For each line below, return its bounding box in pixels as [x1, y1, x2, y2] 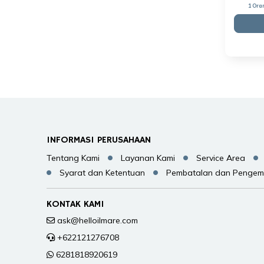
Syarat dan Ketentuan [60, 167, 146, 178]
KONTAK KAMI [47, 198, 105, 210]
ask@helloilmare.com [57, 214, 138, 226]
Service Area [196, 153, 246, 164]
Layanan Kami [121, 153, 176, 164]
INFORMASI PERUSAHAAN [47, 134, 151, 146]
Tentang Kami [47, 153, 100, 164]
